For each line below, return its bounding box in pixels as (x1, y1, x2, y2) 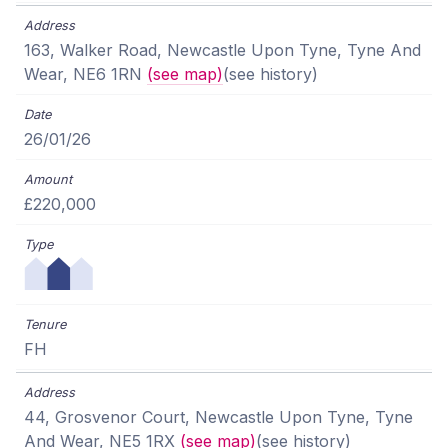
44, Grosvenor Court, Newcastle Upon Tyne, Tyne (24, 407, 413, 428)
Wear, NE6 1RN (24, 64, 147, 85)
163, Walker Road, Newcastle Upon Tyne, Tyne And (24, 40, 421, 61)
